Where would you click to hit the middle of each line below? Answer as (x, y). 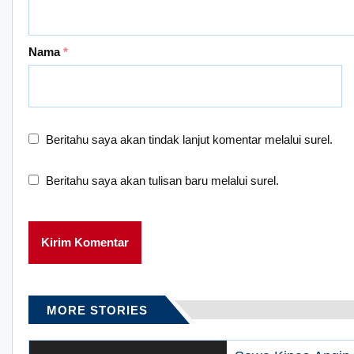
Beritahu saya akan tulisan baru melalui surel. (162, 181)
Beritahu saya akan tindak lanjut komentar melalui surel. (189, 140)
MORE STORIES (97, 311)
